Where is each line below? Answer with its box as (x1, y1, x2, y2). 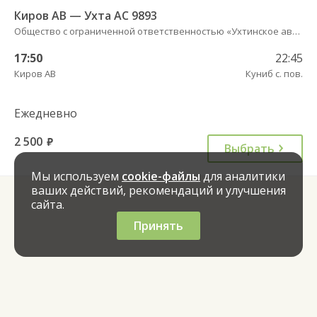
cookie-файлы (122, 168, 200, 184)
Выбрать (224, 140, 275, 156)
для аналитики (200, 168, 285, 184)
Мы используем (31, 168, 122, 184)
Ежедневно (14, 105, 77, 121)
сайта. (31, 197, 64, 212)
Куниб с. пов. (246, 67, 303, 80)
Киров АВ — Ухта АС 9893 (14, 7, 157, 23)
